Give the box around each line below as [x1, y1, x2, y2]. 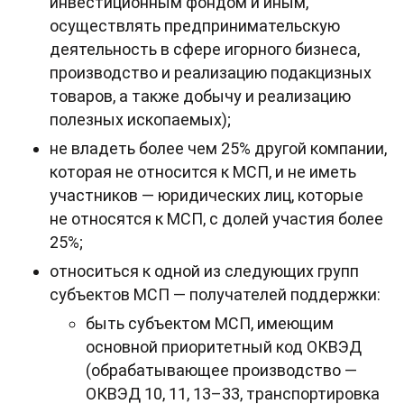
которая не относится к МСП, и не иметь [50, 162, 356, 182]
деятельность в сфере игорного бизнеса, [50, 40, 360, 60]
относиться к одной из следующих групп [50, 262, 359, 281]
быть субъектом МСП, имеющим [86, 314, 334, 334]
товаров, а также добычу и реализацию [50, 87, 351, 106]
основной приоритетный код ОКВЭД [86, 337, 362, 357]
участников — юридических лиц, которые [50, 186, 363, 206]
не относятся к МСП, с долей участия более [50, 209, 383, 229]
